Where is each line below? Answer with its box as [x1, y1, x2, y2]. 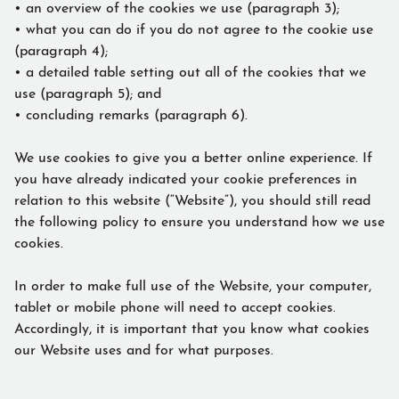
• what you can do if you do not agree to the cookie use [14, 17, 373, 37]
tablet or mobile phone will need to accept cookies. [14, 295, 336, 315]
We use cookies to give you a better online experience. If [14, 145, 372, 166]
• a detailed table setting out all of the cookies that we [14, 60, 366, 80]
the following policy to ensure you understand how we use [14, 209, 385, 230]
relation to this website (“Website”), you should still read [14, 188, 370, 208]
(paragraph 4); [14, 38, 112, 59]
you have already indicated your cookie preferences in [14, 167, 357, 187]
